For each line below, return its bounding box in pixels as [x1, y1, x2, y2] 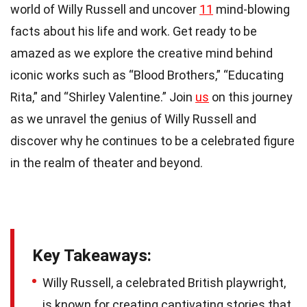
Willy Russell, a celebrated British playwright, [42, 275, 286, 290]
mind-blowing [213, 1, 290, 16]
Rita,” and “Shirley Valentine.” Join [10, 89, 195, 104]
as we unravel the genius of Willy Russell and [10, 111, 256, 126]
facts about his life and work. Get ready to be [10, 23, 257, 38]
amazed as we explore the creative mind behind [10, 45, 273, 60]
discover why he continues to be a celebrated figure [10, 133, 295, 148]
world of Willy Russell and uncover [10, 1, 199, 16]
